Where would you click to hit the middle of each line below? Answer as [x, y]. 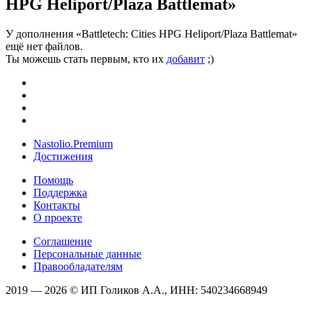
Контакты [57, 205]
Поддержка [60, 192]
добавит [186, 58]
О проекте [58, 217]
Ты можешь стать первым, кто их [86, 58]
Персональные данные [87, 253]
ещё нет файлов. [44, 46]
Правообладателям [78, 266]
